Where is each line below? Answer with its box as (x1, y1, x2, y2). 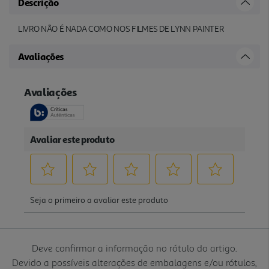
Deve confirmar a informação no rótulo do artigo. (32, 241, 237, 254)
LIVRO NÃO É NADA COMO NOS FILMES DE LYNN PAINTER (18, 23, 224, 34)
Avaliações (18, 50, 64, 62)
